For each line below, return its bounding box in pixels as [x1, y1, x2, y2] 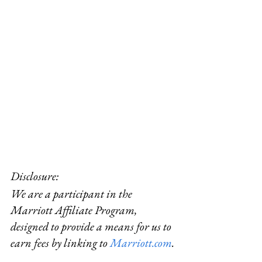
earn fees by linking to [11, 235, 110, 250]
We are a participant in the [11, 185, 135, 201]
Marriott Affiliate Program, [11, 202, 139, 218]
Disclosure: [11, 168, 63, 184]
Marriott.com [110, 235, 172, 250]
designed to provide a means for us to [11, 218, 174, 234]
